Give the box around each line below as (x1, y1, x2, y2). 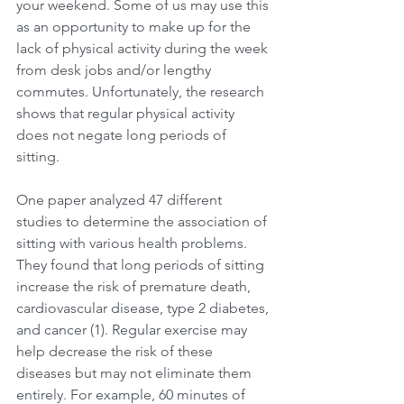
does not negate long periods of (16, 125, 230, 143)
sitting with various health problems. (16, 234, 251, 252)
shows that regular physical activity (16, 104, 238, 122)
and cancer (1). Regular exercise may (16, 320, 251, 338)
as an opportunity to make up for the (16, 17, 254, 35)
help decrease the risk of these (16, 342, 216, 360)
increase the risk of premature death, (16, 277, 254, 295)
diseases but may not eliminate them (16, 363, 255, 381)
